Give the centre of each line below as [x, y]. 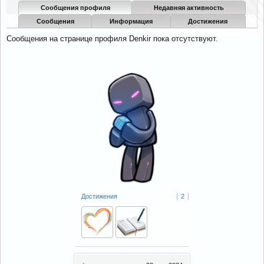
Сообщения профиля [75, 8]
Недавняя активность [189, 8]
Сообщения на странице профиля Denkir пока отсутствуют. [112, 39]
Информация [131, 21]
